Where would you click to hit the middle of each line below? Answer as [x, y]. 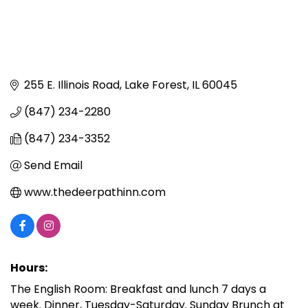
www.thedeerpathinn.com [95, 192]
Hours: [29, 268]
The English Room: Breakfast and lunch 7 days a [138, 289]
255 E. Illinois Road [72, 85]
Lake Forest [156, 85]
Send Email [53, 166]
